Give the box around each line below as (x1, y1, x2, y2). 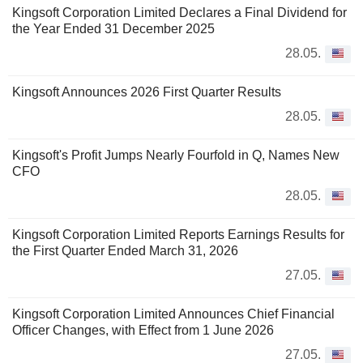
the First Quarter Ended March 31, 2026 (12, 244, 238, 258)
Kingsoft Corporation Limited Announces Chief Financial (12, 307, 335, 322)
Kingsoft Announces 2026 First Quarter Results (12, 85, 281, 100)
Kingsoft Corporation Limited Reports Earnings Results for (12, 228, 344, 242)
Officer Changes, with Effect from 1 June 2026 (12, 323, 274, 338)
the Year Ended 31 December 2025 (12, 22, 215, 36)
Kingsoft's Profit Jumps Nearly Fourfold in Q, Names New (12, 148, 340, 163)
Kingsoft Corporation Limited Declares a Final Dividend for (12, 6, 347, 20)
